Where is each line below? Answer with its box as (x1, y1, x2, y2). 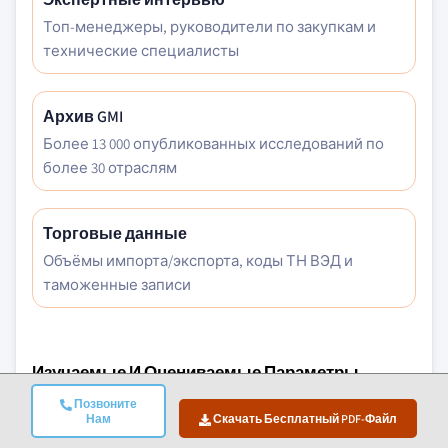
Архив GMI (43, 106, 123, 127)
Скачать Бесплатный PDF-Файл (210, 411, 397, 426)
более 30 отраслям (43, 158, 177, 177)
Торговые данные (43, 223, 187, 244)
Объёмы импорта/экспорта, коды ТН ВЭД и (43, 251, 353, 270)
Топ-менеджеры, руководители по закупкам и (43, 17, 376, 36)
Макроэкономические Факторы (104, 407, 344, 426)
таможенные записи (43, 275, 191, 294)
